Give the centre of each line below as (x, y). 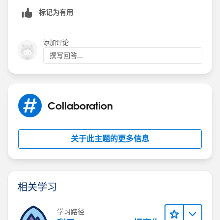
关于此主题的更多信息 (110, 138)
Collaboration (80, 105)
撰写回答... (66, 55)
